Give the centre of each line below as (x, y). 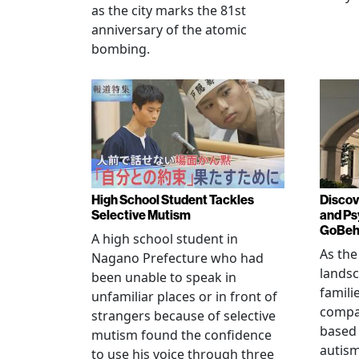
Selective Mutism (141, 214)
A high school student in (165, 238)
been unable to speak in (164, 277)
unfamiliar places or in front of (184, 296)
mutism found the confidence (182, 335)
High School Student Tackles (173, 199)
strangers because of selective (184, 315)
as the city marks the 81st (169, 10)
